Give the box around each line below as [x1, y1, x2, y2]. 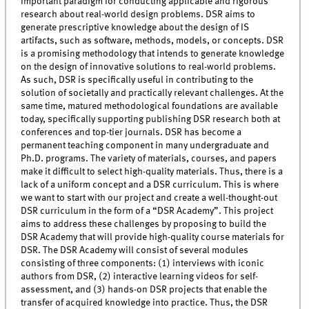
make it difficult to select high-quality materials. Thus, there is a [21, 166, 283, 177]
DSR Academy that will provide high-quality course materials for [21, 232, 285, 242]
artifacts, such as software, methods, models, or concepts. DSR [21, 35, 284, 46]
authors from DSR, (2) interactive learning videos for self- [21, 271, 259, 281]
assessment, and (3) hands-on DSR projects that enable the [21, 284, 268, 295]
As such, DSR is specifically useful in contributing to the [21, 74, 254, 85]
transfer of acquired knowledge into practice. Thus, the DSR [21, 297, 268, 308]
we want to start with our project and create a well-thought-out [21, 192, 278, 203]
